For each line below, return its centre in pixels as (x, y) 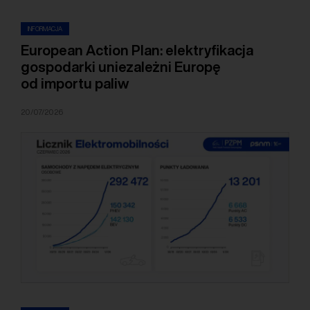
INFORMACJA (45, 29)
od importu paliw (75, 84)
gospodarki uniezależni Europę (121, 67)
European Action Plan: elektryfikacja (137, 51)
